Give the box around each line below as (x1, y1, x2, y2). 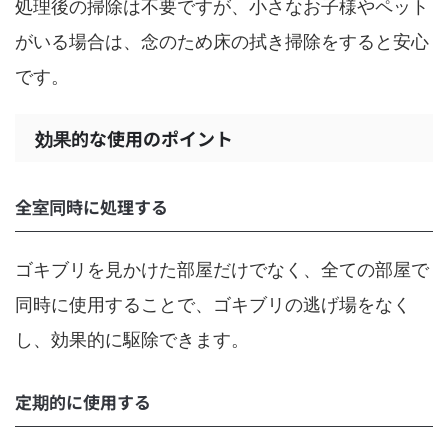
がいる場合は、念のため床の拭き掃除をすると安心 (15, 31, 429, 52)
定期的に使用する (15, 389, 151, 414)
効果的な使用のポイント (35, 125, 233, 151)
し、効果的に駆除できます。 (15, 329, 249, 350)
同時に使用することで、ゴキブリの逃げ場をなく (15, 294, 411, 315)
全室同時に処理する (15, 194, 168, 219)
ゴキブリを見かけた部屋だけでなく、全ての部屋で (15, 259, 429, 280)
